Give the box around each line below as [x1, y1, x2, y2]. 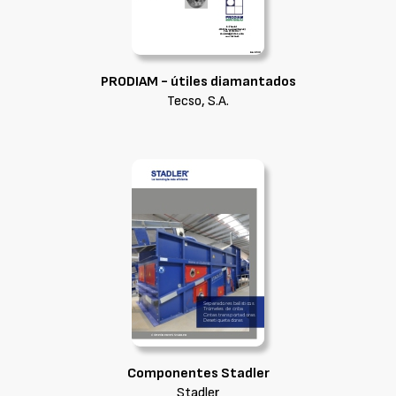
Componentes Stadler [126, 365, 270, 382]
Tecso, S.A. [167, 93, 229, 110]
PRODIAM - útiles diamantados [100, 73, 296, 90]
